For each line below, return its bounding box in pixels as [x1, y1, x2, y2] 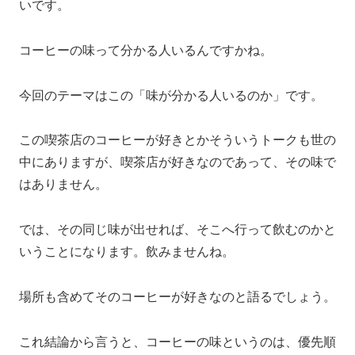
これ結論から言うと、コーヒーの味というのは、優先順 [19, 334, 336, 349]
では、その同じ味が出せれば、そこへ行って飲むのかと [19, 223, 336, 237]
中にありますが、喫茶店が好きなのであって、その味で [19, 155, 336, 170]
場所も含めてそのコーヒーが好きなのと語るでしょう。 [19, 289, 336, 303]
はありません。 [19, 177, 108, 192]
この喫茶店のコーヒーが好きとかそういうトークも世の [19, 133, 336, 147]
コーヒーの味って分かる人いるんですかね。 [19, 43, 273, 57]
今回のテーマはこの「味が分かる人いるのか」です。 [19, 88, 323, 102]
